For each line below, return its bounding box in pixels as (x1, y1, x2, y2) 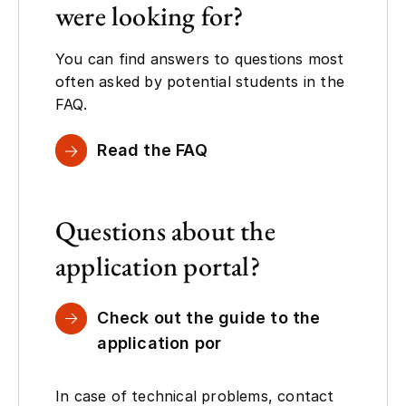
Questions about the (55, 212, 275, 248)
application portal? (55, 247, 260, 284)
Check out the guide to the (97, 307, 321, 327)
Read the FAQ (97, 140, 208, 159)
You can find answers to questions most (55, 49, 344, 68)
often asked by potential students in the (55, 72, 345, 91)
